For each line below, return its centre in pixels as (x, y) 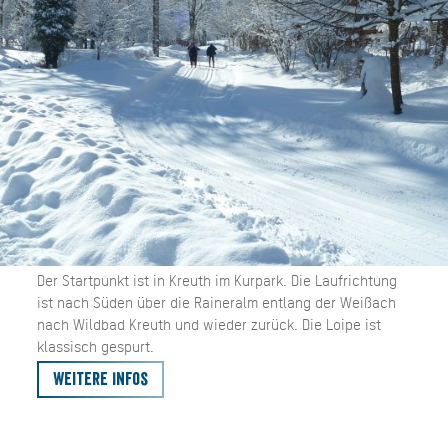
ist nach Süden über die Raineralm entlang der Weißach (216, 302)
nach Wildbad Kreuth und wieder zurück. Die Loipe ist (208, 324)
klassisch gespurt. (95, 346)
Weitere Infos (100, 379)
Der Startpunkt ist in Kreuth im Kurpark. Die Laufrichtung (216, 280)
